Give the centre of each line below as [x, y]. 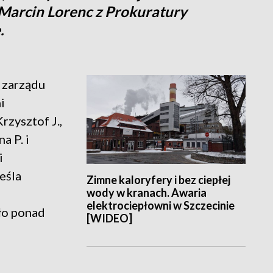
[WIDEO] [109, 218]
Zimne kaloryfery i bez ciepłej [158, 180]
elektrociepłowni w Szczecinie [160, 206]
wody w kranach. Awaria [146, 193]
